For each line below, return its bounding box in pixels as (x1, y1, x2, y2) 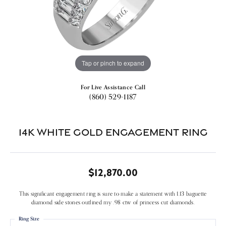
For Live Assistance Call (81, 83, 145, 91)
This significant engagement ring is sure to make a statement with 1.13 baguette (19, 190, 207, 197)
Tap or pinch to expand (82, 59, 144, 68)
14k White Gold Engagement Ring (18, 125, 208, 138)
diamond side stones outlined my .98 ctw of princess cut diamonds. (31, 198, 195, 206)
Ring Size (19, 215, 39, 222)
